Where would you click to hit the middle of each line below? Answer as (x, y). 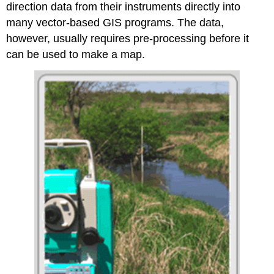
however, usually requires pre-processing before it (128, 39)
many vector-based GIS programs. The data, (115, 23)
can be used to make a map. (76, 55)
